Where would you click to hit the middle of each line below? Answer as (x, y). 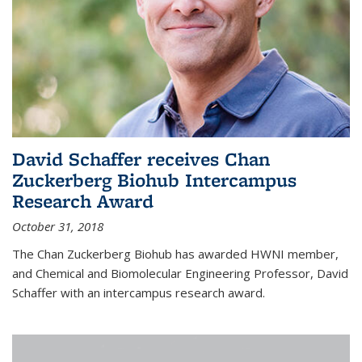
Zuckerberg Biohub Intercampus (154, 179)
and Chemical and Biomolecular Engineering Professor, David (180, 273)
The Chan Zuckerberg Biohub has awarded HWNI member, (175, 253)
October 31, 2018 (58, 226)
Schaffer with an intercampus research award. (139, 292)
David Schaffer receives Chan (141, 158)
